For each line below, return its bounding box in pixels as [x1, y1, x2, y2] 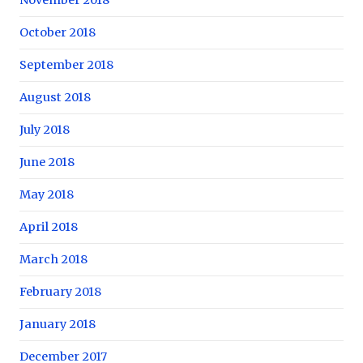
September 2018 [19, 57, 113, 72]
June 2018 [19, 154, 75, 169]
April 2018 [19, 219, 78, 234]
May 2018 [19, 186, 74, 202]
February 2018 [19, 284, 101, 299]
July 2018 [19, 122, 70, 137]
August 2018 [19, 89, 91, 105]
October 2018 [19, 24, 96, 40]
